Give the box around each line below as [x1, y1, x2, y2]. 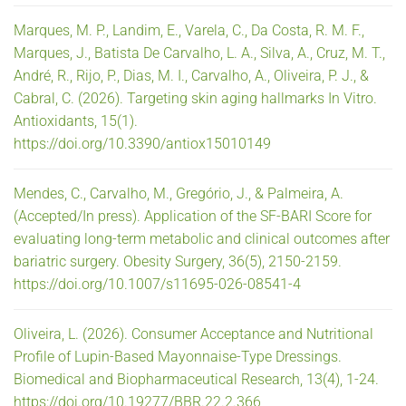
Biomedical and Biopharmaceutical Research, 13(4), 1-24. [14, 370, 379, 388]
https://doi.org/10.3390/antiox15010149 [14, 134, 271, 152]
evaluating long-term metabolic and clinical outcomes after [14, 229, 390, 247]
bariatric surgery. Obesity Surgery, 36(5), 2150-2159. [14, 252, 342, 270]
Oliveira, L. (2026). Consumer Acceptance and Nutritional [14, 324, 373, 343]
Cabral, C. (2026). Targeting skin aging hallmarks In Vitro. [14, 89, 377, 107]
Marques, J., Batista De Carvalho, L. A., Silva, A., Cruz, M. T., [14, 43, 385, 62]
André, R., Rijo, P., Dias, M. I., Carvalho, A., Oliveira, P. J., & [14, 66, 369, 84]
